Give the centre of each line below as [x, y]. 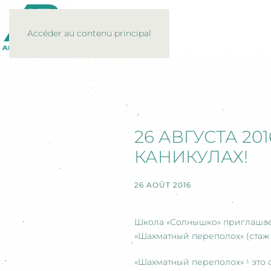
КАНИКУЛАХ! [191, 157]
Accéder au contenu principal [89, 33]
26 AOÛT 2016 [163, 185]
